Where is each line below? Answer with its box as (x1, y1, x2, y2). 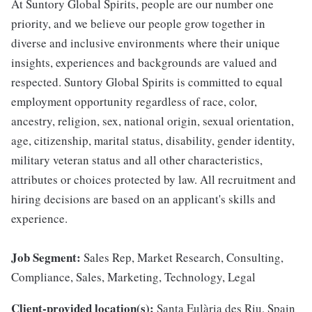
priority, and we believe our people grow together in (11, 15, 265, 32)
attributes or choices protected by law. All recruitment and (11, 171, 296, 188)
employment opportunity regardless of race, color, (11, 93, 257, 110)
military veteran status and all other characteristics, (11, 152, 263, 169)
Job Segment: (11, 249, 84, 267)
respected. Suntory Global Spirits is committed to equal (11, 74, 283, 91)
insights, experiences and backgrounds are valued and (11, 54, 277, 71)
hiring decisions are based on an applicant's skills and (11, 191, 276, 208)
